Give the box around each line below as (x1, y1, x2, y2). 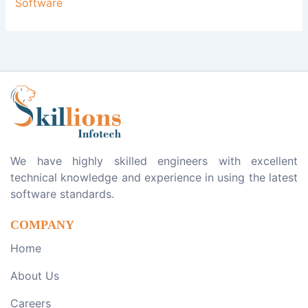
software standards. (10, 187, 114, 201)
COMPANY (10, 218, 74, 232)
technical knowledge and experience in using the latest (10, 170, 298, 185)
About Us (10, 269, 59, 283)
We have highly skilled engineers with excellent (10, 154, 298, 168)
